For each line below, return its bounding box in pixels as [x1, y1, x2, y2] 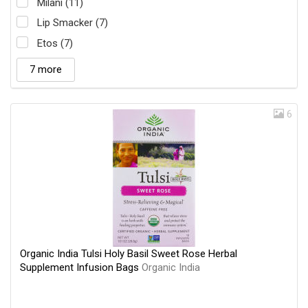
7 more [30, 63, 62, 76]
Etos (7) [37, 36, 73, 49]
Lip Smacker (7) [37, 16, 108, 30]
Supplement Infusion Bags [20, 261, 142, 274]
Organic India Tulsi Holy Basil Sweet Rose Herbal [20, 247, 237, 260]
